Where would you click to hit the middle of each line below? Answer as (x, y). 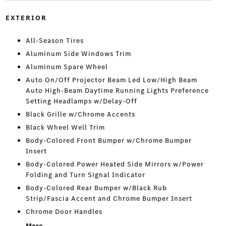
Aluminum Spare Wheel (67, 67)
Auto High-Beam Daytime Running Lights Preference (117, 91)
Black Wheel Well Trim (65, 127)
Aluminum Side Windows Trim (78, 54)
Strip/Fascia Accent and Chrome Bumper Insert (109, 199)
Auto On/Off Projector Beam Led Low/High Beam (111, 80)
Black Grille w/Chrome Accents (80, 114)
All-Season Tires (54, 41)
